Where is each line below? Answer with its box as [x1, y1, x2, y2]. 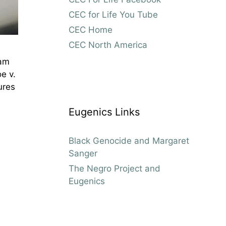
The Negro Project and [69, 163, 160, 174]
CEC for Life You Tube [69, 9, 158, 20]
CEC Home [69, 24, 112, 35]
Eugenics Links [69, 105, 140, 118]
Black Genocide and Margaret [69, 135, 189, 146]
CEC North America [69, 39, 147, 50]
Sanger [69, 148, 97, 158]
